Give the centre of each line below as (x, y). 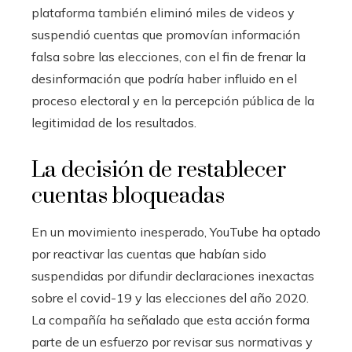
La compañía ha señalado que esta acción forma (170, 320)
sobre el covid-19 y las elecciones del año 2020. (170, 298)
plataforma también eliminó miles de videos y (163, 13)
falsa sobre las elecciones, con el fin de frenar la (169, 57)
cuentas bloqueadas (128, 196)
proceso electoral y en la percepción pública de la (173, 101)
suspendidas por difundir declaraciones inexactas (173, 276)
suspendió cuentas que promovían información (166, 35)
